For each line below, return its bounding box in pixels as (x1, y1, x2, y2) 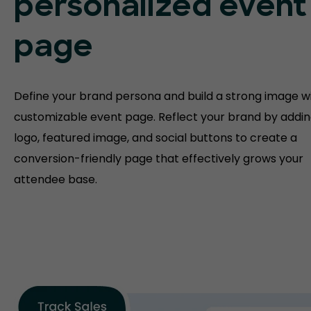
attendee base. (14, 171, 97, 187)
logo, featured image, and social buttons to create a (14, 130, 297, 146)
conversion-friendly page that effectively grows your (14, 151, 303, 167)
